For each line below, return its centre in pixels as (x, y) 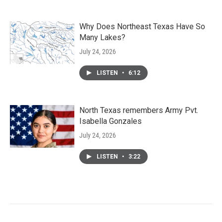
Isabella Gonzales (111, 121)
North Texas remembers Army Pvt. (139, 111)
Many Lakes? (102, 38)
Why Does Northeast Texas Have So (142, 27)
